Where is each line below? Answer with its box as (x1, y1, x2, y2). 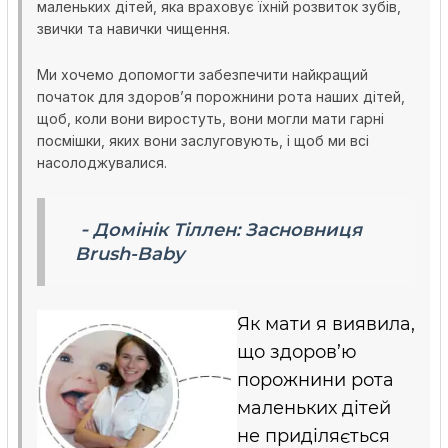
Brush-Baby (75, 243, 184, 265)
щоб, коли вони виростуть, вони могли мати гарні (37, 110, 384, 127)
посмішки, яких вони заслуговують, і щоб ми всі (37, 132, 369, 149)
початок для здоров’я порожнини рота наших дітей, (37, 88, 405, 105)
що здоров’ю (237, 341, 357, 363)
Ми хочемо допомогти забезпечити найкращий (37, 66, 368, 83)
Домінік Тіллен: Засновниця (93, 219, 362, 241)
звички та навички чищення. (37, 20, 230, 37)
